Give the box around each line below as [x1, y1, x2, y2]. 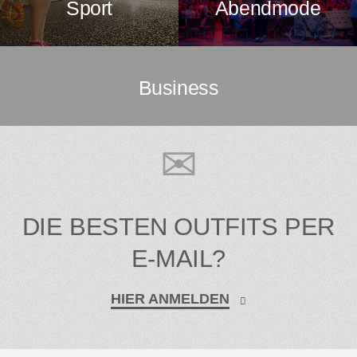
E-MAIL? [131, 244, 226, 273]
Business [138, 76, 219, 99]
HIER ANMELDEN [111, 290, 230, 307]
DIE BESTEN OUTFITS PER [22, 212, 335, 241]
